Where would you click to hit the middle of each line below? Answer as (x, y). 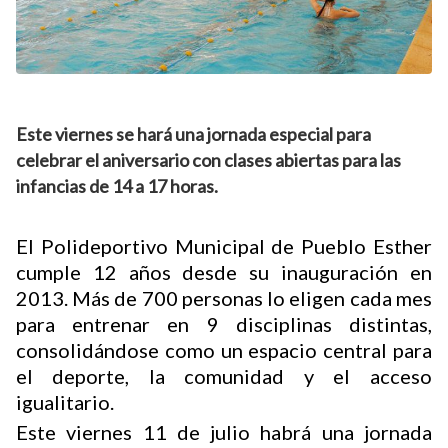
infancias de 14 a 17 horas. (117, 185)
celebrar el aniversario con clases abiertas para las (208, 159)
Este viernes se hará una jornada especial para (193, 133)
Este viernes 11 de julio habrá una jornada (224, 431)
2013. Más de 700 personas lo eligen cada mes (224, 297)
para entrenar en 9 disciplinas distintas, (224, 323)
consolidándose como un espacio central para (224, 349)
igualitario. (65, 401)
